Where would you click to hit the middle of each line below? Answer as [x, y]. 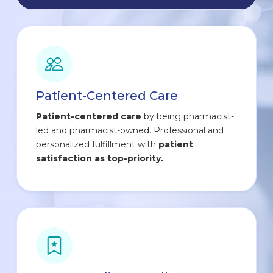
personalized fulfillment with [96, 144]
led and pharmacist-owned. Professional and [130, 130]
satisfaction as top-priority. [100, 158]
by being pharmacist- [188, 116]
